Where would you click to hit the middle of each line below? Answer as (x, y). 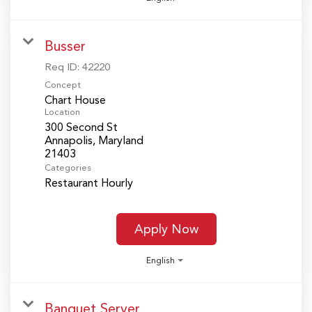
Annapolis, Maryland (94, 140)
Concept (63, 84)
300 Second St (81, 127)
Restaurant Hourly (89, 182)
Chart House (75, 100)
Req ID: (63, 67)
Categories (68, 167)
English (161, 260)
